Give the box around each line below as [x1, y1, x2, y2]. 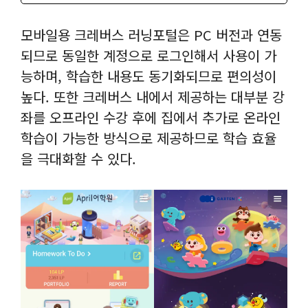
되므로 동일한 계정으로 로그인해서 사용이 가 [21, 45, 276, 65]
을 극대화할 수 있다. [21, 148, 136, 168]
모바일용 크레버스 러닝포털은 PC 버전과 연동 [21, 24, 282, 45]
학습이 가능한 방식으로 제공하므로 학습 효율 [21, 127, 276, 148]
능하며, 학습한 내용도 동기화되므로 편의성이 [21, 65, 276, 86]
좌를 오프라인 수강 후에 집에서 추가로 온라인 [21, 107, 280, 127]
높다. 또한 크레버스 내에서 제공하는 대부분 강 [21, 86, 285, 107]
